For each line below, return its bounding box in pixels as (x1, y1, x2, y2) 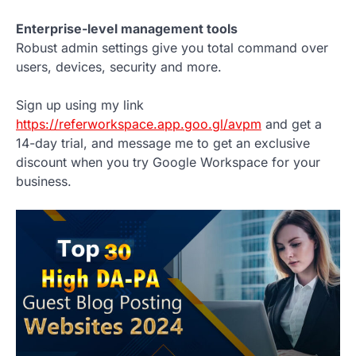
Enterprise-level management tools (16, 20, 238, 37)
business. (16, 172, 72, 189)
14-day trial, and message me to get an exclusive (16, 134, 310, 151)
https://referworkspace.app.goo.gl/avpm (16, 115, 261, 132)
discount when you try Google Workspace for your (16, 153, 320, 170)
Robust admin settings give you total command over (16, 39, 328, 56)
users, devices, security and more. (16, 58, 222, 75)
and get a (261, 115, 322, 132)
